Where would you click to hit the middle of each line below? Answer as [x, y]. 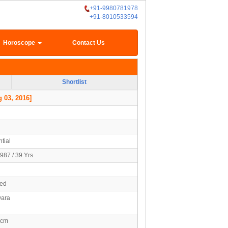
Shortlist [74, 82]
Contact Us [88, 43]
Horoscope [20, 43]
